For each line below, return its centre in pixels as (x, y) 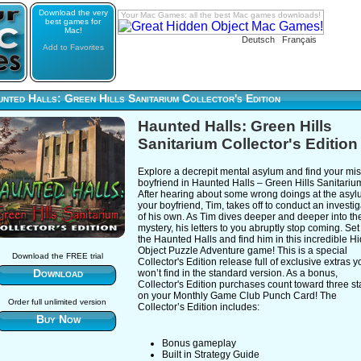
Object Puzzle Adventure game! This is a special (243, 251)
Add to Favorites (73, 47)
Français (299, 39)
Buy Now (58, 319)
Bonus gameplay (199, 343)
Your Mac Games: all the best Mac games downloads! (221, 15)
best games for (73, 21)
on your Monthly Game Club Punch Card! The (237, 296)
